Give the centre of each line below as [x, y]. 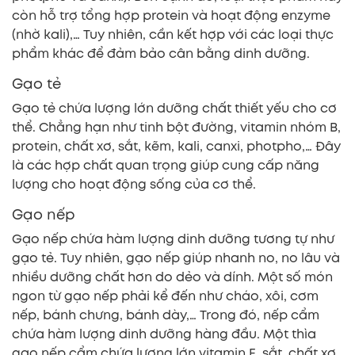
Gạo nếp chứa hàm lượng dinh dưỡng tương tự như [173, 239]
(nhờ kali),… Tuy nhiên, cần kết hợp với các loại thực [173, 35]
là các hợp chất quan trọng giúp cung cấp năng [166, 166]
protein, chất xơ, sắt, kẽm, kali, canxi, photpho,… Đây [176, 147]
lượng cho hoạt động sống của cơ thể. [134, 185]
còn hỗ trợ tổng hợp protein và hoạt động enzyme [171, 16]
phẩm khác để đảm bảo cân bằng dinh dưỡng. [161, 54]
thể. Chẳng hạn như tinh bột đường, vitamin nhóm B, [176, 128]
